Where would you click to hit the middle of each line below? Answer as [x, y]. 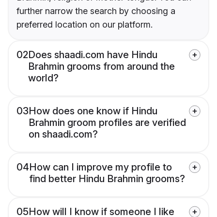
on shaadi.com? [63, 134]
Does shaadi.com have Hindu [93, 55]
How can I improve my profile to [101, 167]
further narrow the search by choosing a [96, 11]
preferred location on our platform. [85, 25]
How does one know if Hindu [93, 111]
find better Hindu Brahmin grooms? [107, 179]
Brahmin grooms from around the [101, 67]
